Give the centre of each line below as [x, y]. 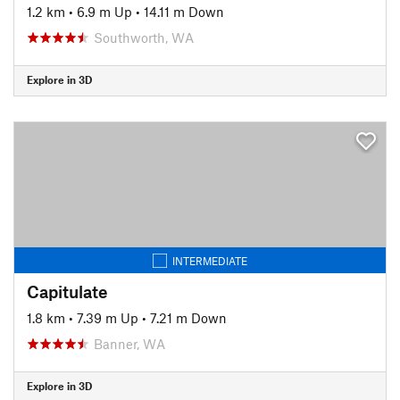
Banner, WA [129, 343]
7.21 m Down [188, 317]
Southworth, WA [144, 37]
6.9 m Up [104, 11]
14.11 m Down [184, 11]
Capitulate [67, 291]
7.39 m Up [108, 317]
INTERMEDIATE [210, 260]
